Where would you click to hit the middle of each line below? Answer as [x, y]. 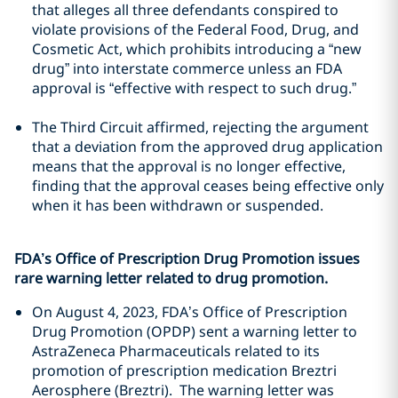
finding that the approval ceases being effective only [208, 186]
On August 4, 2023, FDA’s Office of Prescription [190, 312]
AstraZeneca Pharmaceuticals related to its [176, 351]
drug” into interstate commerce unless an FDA [187, 68]
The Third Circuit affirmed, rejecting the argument [200, 127]
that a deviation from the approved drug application [207, 147]
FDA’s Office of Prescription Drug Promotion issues [187, 259]
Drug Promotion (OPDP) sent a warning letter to [195, 331]
